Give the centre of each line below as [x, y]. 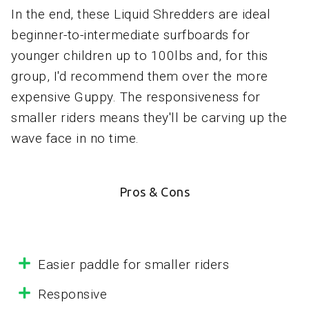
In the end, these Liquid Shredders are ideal [141, 14]
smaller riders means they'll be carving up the [149, 118]
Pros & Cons [154, 192]
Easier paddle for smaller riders [133, 265]
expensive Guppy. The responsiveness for [136, 97]
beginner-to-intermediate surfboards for [131, 35]
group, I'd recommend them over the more [140, 77]
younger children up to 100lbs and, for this [140, 56]
